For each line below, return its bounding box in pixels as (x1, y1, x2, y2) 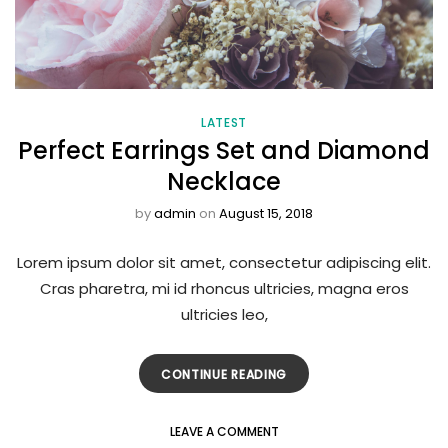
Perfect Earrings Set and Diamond (18, 134, 430, 168)
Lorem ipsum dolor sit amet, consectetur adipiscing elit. (17, 252, 431, 274)
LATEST (200, 114, 248, 132)
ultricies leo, (180, 304, 268, 326)
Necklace (167, 165, 281, 199)
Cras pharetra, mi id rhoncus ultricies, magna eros (39, 278, 409, 300)
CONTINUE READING (160, 366, 288, 384)
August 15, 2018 (219, 204, 313, 224)
